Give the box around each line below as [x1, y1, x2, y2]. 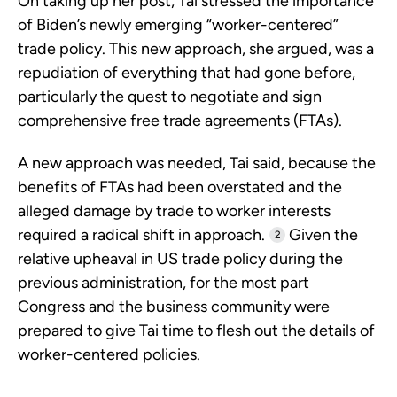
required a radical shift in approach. [18, 225, 265, 245]
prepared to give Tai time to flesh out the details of [18, 321, 375, 341]
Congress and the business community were [18, 297, 330, 317]
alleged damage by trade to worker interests [18, 201, 331, 222]
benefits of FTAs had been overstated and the [18, 177, 342, 198]
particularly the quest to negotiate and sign [18, 87, 322, 107]
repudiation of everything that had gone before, [18, 63, 355, 83]
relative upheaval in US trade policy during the [18, 249, 343, 269]
